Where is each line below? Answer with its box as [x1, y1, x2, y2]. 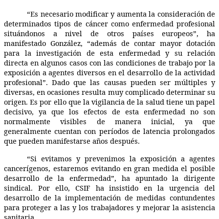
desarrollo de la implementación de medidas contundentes [4, 192, 215, 202]
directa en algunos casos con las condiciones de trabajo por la [4, 57, 215, 67]
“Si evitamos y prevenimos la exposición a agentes [27, 153, 215, 163]
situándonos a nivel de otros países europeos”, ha [4, 28, 215, 38]
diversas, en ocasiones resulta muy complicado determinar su [4, 87, 215, 97]
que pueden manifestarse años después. [4, 135, 140, 146]
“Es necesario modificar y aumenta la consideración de [27, 8, 215, 19]
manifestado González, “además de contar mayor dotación [4, 38, 215, 48]
